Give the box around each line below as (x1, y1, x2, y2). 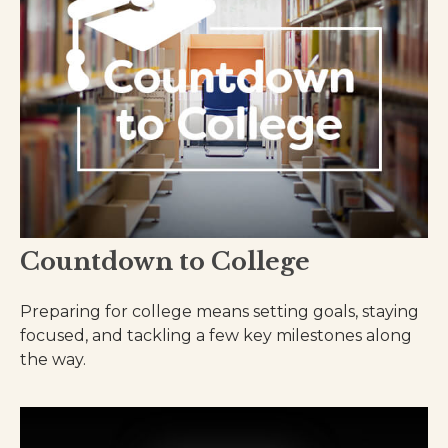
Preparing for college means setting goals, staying (20, 301, 419, 321)
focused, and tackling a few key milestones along (20, 325, 412, 345)
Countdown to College (20, 246, 310, 276)
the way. (20, 349, 86, 369)
